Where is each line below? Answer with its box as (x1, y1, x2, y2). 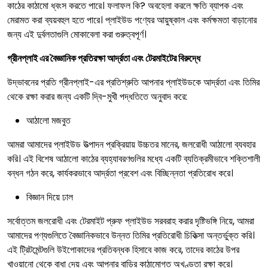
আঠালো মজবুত (26, 114, 73, 127)
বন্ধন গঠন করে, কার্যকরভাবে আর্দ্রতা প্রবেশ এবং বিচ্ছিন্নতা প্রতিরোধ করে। (7, 166, 233, 180)
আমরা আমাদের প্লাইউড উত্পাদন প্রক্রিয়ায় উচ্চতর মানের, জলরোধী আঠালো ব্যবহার (7, 138, 255, 151)
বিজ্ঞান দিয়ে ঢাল (26, 190, 73, 204)
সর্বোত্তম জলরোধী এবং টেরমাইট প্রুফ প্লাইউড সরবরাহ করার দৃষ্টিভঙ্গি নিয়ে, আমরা (7, 214, 254, 228)
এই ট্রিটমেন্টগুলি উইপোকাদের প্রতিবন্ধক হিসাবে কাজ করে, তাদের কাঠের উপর (7, 243, 239, 257)
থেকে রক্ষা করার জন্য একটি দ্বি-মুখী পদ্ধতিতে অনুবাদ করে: (7, 90, 187, 103)
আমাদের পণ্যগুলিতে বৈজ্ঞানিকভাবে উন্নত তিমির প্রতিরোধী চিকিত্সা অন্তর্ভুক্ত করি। (7, 229, 255, 242)
